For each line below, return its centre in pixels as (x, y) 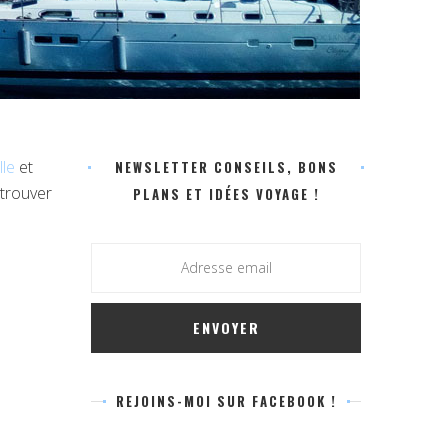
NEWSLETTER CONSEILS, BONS (226, 167)
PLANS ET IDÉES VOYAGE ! (226, 194)
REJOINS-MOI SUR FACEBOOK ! (226, 401)
